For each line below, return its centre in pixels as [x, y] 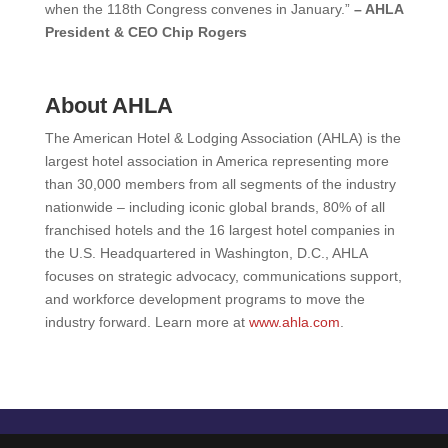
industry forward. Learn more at [146, 321]
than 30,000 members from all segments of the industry [220, 183]
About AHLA [108, 105]
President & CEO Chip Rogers [145, 31]
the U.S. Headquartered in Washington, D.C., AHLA [205, 252]
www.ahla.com [294, 321]
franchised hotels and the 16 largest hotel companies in [219, 229]
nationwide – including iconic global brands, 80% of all [214, 206]
